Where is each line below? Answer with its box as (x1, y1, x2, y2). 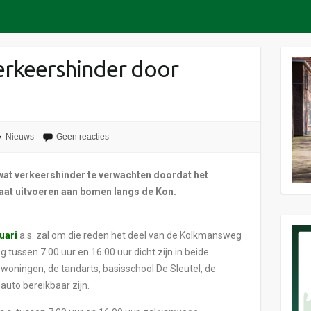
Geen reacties (56, 132, 109, 142)
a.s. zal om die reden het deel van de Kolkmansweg (17, 229, 242, 241)
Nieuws (5, 132, 34, 142)
